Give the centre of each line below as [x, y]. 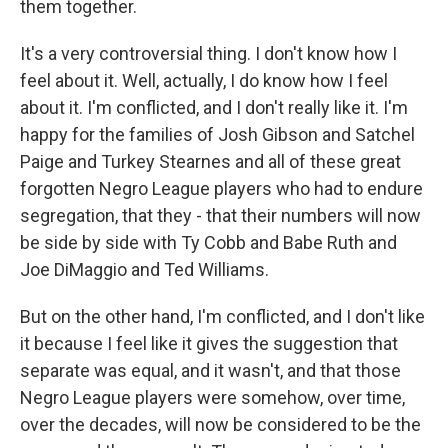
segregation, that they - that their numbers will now [220, 215]
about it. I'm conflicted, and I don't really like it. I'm [214, 107]
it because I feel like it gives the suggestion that [209, 343]
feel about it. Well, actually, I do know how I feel [204, 80]
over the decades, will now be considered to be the [220, 424]
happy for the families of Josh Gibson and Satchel [217, 134]
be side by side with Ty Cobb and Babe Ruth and [208, 242]
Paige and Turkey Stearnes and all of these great [210, 161]
